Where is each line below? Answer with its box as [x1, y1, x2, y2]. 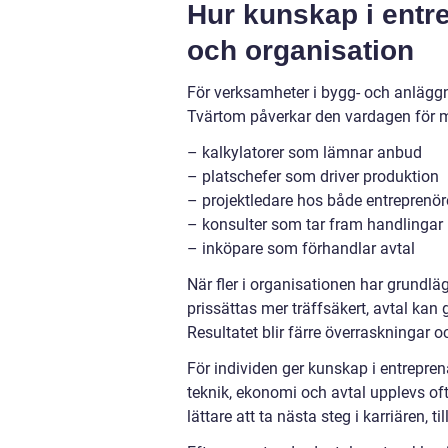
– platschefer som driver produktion [187, 166, 439, 186]
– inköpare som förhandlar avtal [187, 238, 415, 258]
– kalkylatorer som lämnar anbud [187, 142, 422, 162]
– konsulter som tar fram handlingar [187, 214, 443, 234]
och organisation [187, 34, 414, 66]
